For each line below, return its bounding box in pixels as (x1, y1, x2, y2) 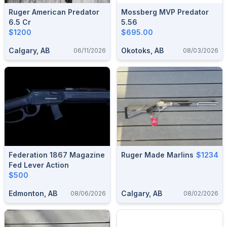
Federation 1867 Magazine (9, 150, 105, 159)
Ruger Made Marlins (121, 150, 194, 159)
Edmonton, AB (9, 189, 57, 198)
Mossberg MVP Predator (121, 8, 209, 16)
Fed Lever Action (9, 161, 69, 169)
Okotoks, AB (121, 46, 164, 55)
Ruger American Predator (9, 8, 99, 16)
